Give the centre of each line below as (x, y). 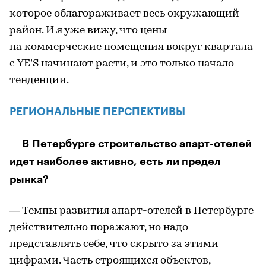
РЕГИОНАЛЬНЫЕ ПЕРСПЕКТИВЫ (97, 112)
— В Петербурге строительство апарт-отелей (131, 144)
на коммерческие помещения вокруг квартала (131, 47)
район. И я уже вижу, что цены (88, 31)
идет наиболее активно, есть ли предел (115, 161)
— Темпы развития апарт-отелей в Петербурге (132, 211)
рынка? (29, 179)
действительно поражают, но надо (99, 228)
